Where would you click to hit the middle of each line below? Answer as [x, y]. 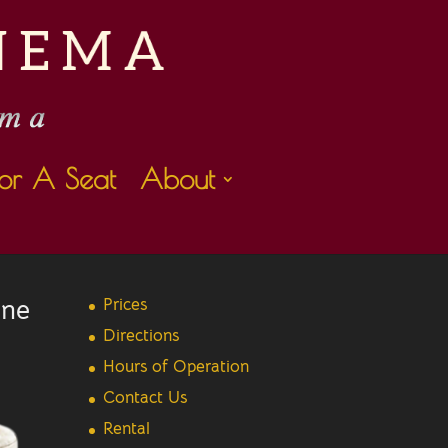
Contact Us [145, 397]
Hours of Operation [176, 366]
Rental [127, 428]
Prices [125, 304]
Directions [141, 335]
